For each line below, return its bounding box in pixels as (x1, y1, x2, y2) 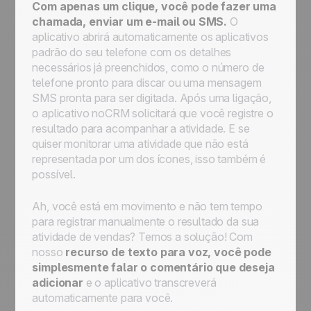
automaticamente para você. (32, 291, 174, 305)
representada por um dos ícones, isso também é (32, 152, 267, 166)
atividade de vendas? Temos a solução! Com (32, 230, 253, 244)
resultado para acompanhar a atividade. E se (32, 121, 250, 135)
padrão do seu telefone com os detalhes (32, 45, 232, 59)
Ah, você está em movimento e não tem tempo (32, 199, 262, 213)
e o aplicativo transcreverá (83, 276, 217, 289)
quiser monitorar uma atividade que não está (32, 137, 249, 151)
